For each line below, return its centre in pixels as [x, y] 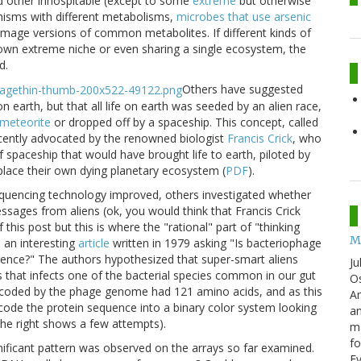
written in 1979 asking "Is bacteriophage [216, 243]
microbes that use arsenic [244, 16]
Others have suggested [243, 89]
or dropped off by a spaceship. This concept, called [185, 122]
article [94, 243]
